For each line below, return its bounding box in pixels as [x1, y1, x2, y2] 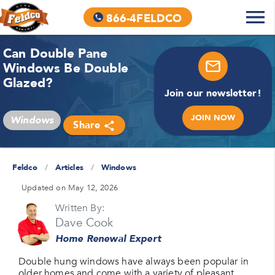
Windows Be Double [3, 60, 128, 77]
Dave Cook [55, 215, 114, 231]
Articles [55, 162, 83, 173]
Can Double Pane [3, 45, 108, 63]
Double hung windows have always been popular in [18, 255, 249, 268]
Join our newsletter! [164, 87, 261, 100]
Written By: [55, 201, 104, 215]
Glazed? [3, 74, 53, 92]
